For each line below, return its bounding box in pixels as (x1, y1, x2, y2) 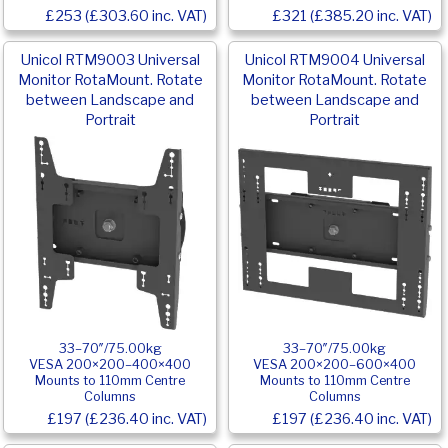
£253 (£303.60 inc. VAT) (45, 6, 208, 25)
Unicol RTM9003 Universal (20, 50, 200, 69)
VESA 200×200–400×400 (29, 356, 192, 372)
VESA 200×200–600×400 (253, 356, 417, 372)
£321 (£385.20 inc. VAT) (272, 6, 432, 25)
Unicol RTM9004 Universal (244, 50, 425, 69)
